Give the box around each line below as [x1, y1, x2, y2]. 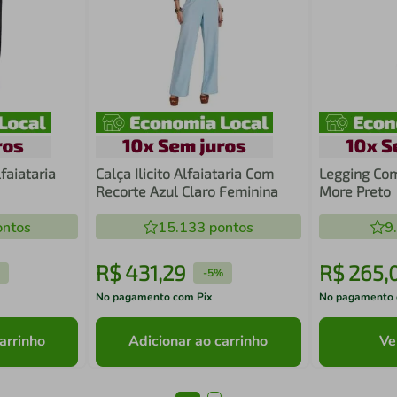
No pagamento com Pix [96, 289, 214, 304]
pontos [205, 217, 253, 237]
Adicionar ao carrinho [128, 331, 269, 351]
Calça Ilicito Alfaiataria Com [96, 164, 275, 182]
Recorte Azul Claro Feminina [96, 182, 279, 199]
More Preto [318, 182, 391, 199]
